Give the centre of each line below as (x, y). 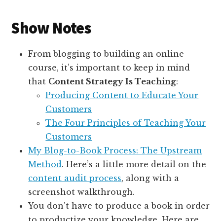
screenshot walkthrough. (82, 192)
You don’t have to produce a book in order (119, 206)
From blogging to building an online (106, 54)
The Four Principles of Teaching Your (126, 123)
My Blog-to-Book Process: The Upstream (115, 151)
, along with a (150, 178)
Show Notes (51, 28)
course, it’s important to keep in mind (109, 68)
